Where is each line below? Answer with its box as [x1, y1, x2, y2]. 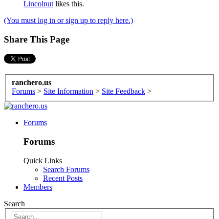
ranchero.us [12, 78, 51, 87]
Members [23, 182, 52, 191]
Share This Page [4, 34, 69, 44]
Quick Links [23, 156, 62, 165]
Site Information [44, 87, 93, 96]
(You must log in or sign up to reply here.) [4, 16, 133, 25]
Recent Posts [43, 174, 83, 182]
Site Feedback [102, 87, 145, 96]
